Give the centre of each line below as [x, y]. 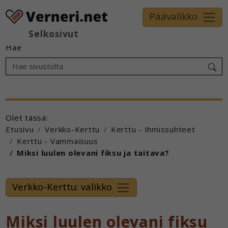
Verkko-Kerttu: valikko [62, 186]
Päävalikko [173, 16]
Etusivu [20, 130]
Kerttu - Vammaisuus [58, 141]
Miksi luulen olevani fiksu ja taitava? [93, 153]
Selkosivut [54, 33]
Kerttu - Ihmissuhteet [153, 130]
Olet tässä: [27, 118]
